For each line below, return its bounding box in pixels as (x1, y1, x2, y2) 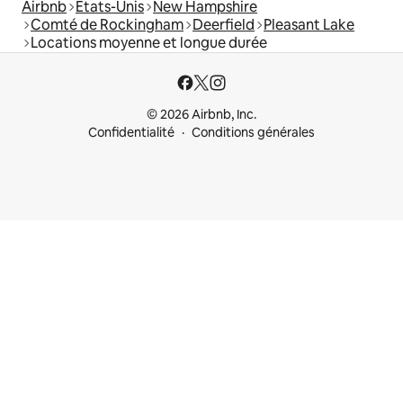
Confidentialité (88, 124, 175, 140)
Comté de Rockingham (31, 14, 184, 34)
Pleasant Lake (264, 14, 354, 34)
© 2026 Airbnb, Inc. (147, 106, 256, 122)
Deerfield (193, 14, 255, 34)
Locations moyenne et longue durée (31, 32, 267, 52)
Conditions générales (192, 124, 315, 140)
